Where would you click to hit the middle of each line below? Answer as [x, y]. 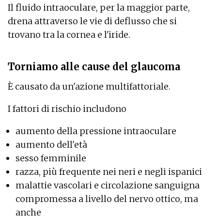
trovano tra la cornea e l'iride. [69, 34]
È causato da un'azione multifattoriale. [89, 86]
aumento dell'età [51, 144]
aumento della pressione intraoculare [96, 131]
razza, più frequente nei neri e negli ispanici [109, 171]
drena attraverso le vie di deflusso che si [92, 21]
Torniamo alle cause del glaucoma [94, 66]
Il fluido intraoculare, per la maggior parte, [99, 7]
